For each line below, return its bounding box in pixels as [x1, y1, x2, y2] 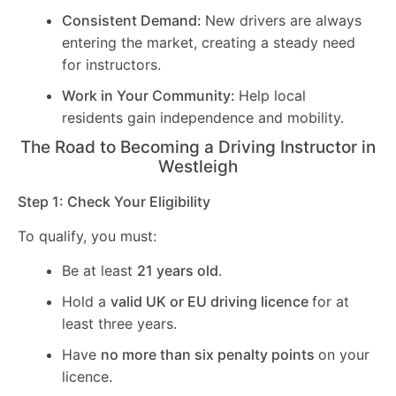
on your [318, 346, 369, 364]
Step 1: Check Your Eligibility [18, 192, 210, 210]
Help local [239, 86, 306, 104]
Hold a [62, 293, 110, 311]
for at [312, 293, 349, 311]
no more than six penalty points [101, 346, 318, 364]
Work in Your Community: [62, 86, 239, 104]
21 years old [137, 262, 218, 280]
